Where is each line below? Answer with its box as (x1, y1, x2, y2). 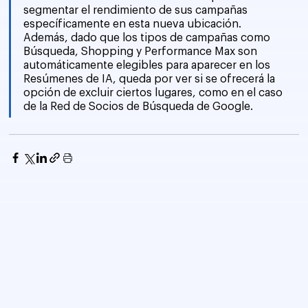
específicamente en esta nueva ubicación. (23, 19, 245, 30)
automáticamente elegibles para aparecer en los (23, 60, 274, 71)
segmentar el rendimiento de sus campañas (23, 5, 251, 16)
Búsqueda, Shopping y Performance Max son (23, 46, 261, 58)
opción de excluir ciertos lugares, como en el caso (23, 87, 286, 99)
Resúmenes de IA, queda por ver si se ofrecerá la (23, 74, 278, 85)
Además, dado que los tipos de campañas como (23, 32, 274, 44)
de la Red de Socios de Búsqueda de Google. (23, 101, 254, 113)
